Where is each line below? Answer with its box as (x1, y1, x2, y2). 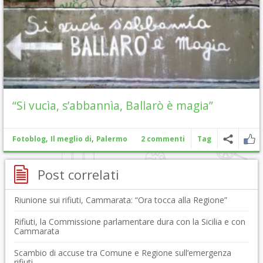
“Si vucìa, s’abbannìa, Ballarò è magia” (12, 97, 213, 113)
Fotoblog (12, 134, 46, 144)
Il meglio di (50, 134, 92, 144)
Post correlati (37, 166, 119, 183)
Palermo (96, 134, 127, 144)
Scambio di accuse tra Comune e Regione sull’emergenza (14, 247, 231, 258)
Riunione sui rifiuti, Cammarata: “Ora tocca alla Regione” (14, 194, 227, 205)
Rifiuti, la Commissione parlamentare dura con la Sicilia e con (14, 216, 245, 227)
